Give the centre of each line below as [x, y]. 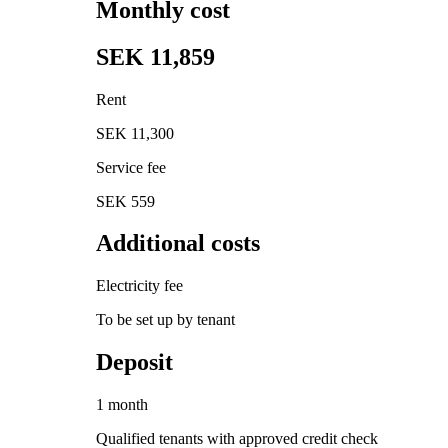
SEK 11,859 [155, 56]
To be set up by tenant [165, 320]
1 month [122, 405]
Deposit [134, 362]
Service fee [131, 167]
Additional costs [178, 243]
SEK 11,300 [135, 133]
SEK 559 [125, 201]
